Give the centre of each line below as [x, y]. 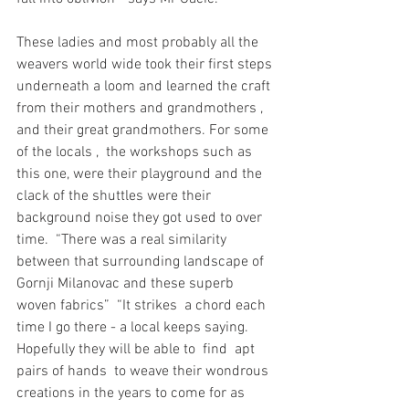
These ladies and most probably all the [139, 42]
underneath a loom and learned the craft [145, 86]
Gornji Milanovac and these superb [127, 283]
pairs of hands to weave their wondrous [144, 371]
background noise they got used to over [141, 218]
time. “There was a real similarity [123, 240]
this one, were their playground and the [141, 174]
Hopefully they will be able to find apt [137, 349]
